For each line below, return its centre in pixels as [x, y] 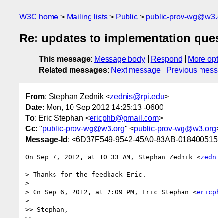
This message [65, 59]
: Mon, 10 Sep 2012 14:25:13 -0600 [103, 107]
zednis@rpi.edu [137, 96]
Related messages [73, 70]
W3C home [39, 17]
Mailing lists [87, 17]
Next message [136, 70]
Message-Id [46, 139]
